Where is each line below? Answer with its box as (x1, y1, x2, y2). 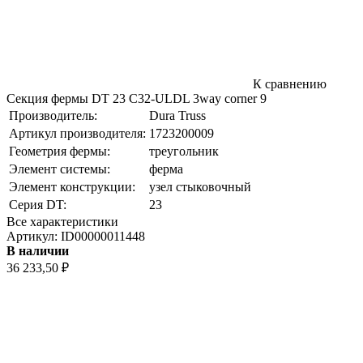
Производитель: (9, 108, 97, 122)
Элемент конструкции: (9, 179, 135, 194)
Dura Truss (149, 108, 206, 122)
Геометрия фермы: (9, 143, 110, 158)
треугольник (149, 143, 219, 158)
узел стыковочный (149, 179, 251, 194)
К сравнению (250, 76, 327, 91)
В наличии (6, 243, 69, 258)
